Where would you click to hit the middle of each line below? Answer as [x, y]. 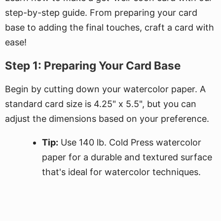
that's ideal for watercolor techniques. [121, 172]
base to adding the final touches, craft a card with [110, 27]
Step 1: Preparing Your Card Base [93, 65]
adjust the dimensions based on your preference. [107, 119]
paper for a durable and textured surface [127, 157]
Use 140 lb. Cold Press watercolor [130, 142]
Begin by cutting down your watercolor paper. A [105, 89]
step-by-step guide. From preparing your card [101, 13]
